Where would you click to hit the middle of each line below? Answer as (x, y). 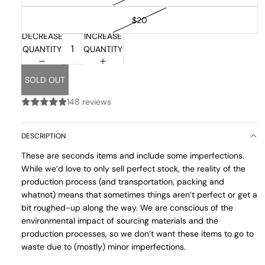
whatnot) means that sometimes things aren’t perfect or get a (139, 194)
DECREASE (42, 36)
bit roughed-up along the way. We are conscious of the (127, 207)
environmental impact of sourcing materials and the (120, 220)
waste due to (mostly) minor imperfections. (104, 246)
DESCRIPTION (43, 136)
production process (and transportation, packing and (123, 181)
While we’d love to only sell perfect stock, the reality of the (133, 168)
